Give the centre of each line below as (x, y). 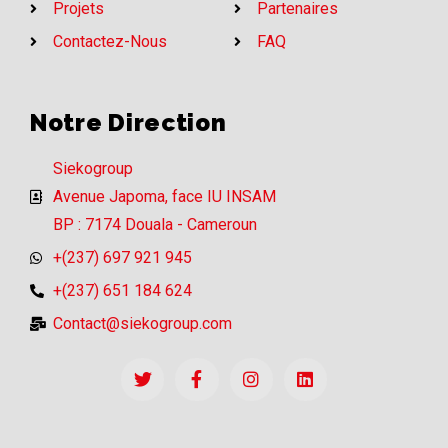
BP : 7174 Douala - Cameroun (154, 224)
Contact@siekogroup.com (142, 323)
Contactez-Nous (109, 41)
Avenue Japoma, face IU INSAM (164, 196)
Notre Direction (128, 122)
